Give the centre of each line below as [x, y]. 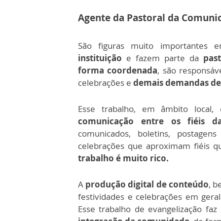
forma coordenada [118, 70]
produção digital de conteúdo [147, 184]
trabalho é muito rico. [123, 158]
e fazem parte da [165, 58]
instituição [102, 58]
